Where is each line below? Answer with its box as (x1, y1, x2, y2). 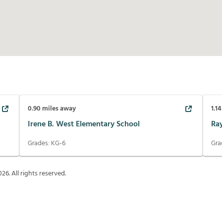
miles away (40, 103, 76, 115)
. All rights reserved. (9, 168, 66, 180)
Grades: (27, 138, 51, 150)
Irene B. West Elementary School (27, 117, 140, 131)
